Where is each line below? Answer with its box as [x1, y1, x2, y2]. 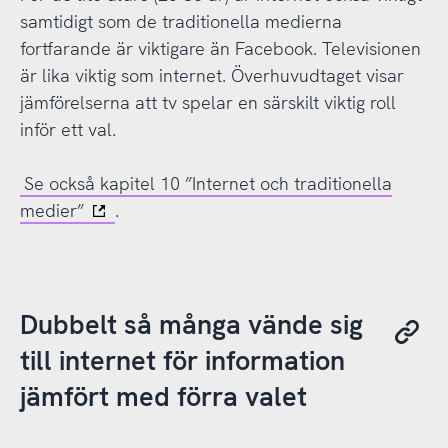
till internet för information [19, 342, 345, 378]
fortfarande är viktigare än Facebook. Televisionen [19, 37, 421, 61]
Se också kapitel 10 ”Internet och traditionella [24, 172, 393, 196]
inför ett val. [19, 118, 116, 142]
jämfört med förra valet [19, 378, 307, 414]
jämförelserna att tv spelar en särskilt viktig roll [19, 91, 396, 115]
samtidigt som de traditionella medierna [19, 10, 342, 34]
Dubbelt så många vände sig [19, 306, 363, 342]
